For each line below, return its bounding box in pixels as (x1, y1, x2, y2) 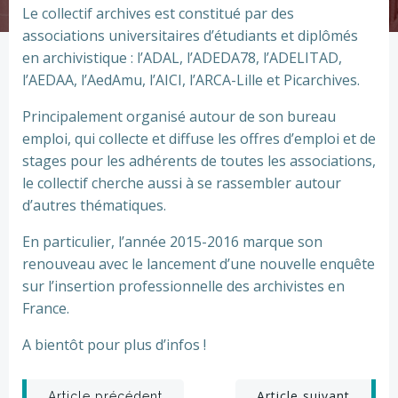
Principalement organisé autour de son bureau (22, 107, 336, 126)
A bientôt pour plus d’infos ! (22, 335, 206, 354)
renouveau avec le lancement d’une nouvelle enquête (22, 254, 375, 274)
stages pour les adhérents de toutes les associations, (22, 151, 376, 171)
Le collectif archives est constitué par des (22, 4, 294, 23)
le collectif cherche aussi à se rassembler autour (22, 173, 341, 193)
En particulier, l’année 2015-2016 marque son (22, 232, 322, 251)
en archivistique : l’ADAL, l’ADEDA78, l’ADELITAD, (22, 48, 342, 68)
